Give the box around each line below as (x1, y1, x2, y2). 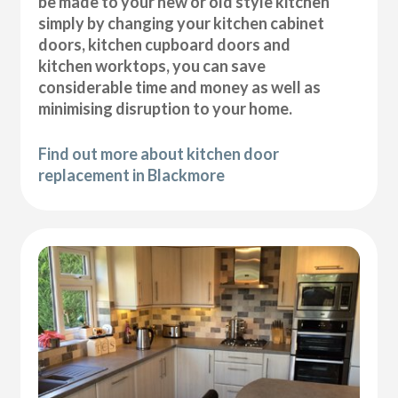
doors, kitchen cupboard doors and (38, 35, 291, 55)
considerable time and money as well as (38, 77, 322, 98)
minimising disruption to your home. (38, 99, 293, 119)
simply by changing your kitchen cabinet (38, 13, 325, 34)
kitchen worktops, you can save (38, 56, 267, 76)
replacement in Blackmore (38, 165, 226, 186)
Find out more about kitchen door (38, 144, 280, 164)
